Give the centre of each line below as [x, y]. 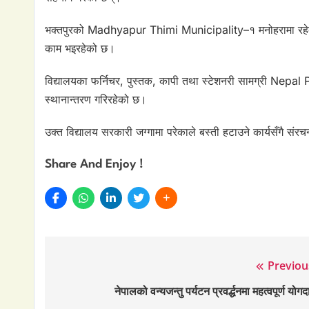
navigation [95, 294]
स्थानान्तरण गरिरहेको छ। [96, 100]
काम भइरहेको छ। [80, 49]
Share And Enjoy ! [94, 165]
